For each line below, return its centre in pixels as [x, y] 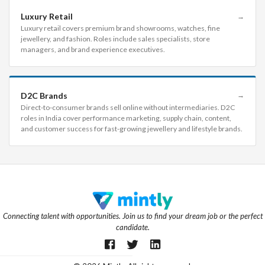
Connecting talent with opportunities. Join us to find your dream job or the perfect [132, 216]
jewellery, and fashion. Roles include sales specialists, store [115, 39]
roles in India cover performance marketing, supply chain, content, [126, 118]
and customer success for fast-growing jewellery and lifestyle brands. [131, 128]
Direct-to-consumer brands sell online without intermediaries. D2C [128, 107]
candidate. [132, 227]
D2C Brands [44, 95]
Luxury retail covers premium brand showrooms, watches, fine [120, 28]
